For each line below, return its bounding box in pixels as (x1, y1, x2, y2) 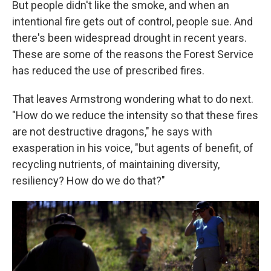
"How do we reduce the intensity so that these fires (12, 109, 258, 122)
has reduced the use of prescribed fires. (12, 64, 204, 77)
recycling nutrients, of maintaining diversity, (12, 158, 220, 171)
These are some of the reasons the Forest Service (12, 48, 253, 61)
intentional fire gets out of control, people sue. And (12, 15, 253, 28)
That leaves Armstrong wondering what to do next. (12, 93, 253, 106)
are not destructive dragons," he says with (12, 125, 212, 139)
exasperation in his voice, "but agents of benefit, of (12, 142, 253, 155)
